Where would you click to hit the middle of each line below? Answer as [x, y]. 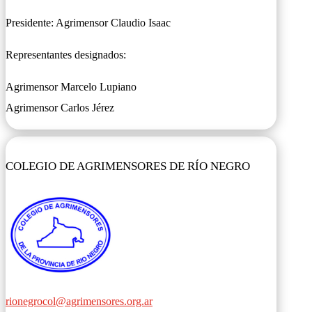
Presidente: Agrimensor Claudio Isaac [88, 22]
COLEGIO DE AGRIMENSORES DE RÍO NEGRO [128, 166]
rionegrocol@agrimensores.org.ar [79, 302]
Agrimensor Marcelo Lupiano [71, 86]
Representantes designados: [66, 54]
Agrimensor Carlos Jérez [60, 107]
